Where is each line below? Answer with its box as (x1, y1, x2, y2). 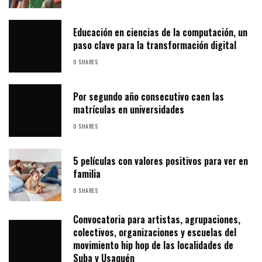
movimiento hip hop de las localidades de (73, 238, 233, 253)
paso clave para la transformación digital (73, 38, 236, 53)
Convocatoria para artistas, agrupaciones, (73, 212, 240, 227)
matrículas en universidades (73, 102, 184, 117)
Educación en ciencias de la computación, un (73, 25, 247, 40)
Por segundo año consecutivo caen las (73, 89, 224, 104)
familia (73, 167, 101, 181)
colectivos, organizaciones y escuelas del (73, 225, 236, 240)
